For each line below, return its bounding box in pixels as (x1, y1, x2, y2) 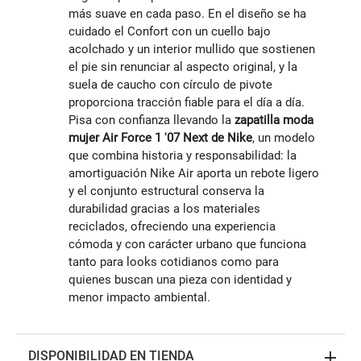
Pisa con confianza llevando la (68, 113, 234, 128)
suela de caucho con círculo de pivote (68, 77, 272, 93)
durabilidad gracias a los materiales (68, 201, 260, 217)
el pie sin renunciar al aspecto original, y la (68, 60, 297, 75)
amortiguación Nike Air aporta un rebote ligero (68, 166, 319, 181)
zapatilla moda (234, 113, 313, 128)
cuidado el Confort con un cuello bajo (68, 24, 271, 39)
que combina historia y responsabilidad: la (68, 148, 297, 164)
